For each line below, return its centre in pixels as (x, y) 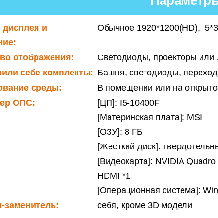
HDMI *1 (114, 176)
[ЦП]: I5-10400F (128, 103)
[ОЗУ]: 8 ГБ (120, 132)
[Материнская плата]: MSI (150, 117)
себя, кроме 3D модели (145, 205)
